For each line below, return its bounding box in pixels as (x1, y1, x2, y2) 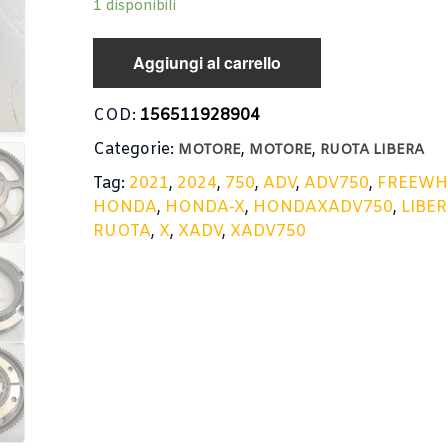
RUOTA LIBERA (320, 141, 425, 160)
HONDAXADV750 (253, 197, 394, 218)
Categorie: (93, 139, 179, 160)
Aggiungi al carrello (133, 51, 282, 74)
